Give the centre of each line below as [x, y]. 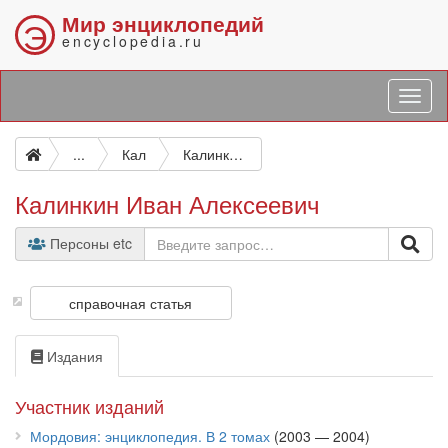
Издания [73, 356]
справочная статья [131, 303]
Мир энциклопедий [163, 23]
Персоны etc [89, 243]
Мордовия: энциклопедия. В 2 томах [150, 436]
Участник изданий [89, 406]
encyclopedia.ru [133, 41]
